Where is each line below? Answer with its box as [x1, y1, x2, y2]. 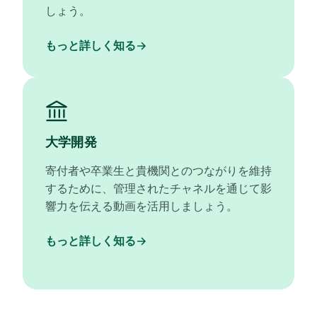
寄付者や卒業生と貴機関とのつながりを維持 [45, 163, 272, 178]
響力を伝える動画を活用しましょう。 [45, 199, 238, 213]
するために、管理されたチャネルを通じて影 [45, 181, 272, 195]
